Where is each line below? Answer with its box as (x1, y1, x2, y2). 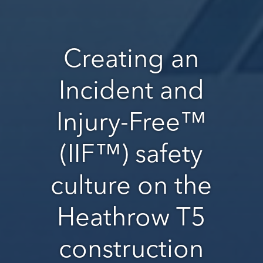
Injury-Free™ (56, 106, 207, 137)
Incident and (58, 74, 204, 105)
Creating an (63, 42, 200, 73)
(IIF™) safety (60, 137, 203, 168)
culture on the (50, 169, 213, 200)
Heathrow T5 (57, 201, 206, 232)
